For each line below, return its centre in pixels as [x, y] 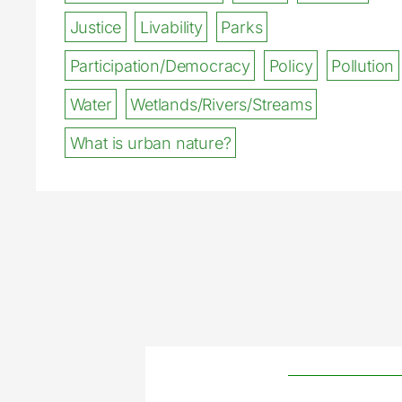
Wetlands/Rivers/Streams [221, 104]
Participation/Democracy [160, 66]
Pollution [363, 66]
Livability [171, 27]
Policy [291, 66]
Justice [96, 27]
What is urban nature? [150, 143]
